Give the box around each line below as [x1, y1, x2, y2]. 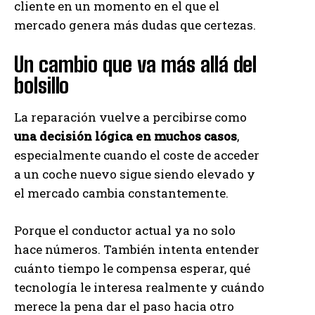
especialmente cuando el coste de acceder [14, 146, 259, 163]
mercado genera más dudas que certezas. [14, 16, 256, 33]
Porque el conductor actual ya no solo [14, 221, 236, 238]
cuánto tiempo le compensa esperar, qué [14, 259, 250, 276]
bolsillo [14, 72, 69, 98]
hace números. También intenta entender [14, 240, 259, 257]
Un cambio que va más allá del [14, 51, 257, 77]
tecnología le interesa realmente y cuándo [14, 278, 264, 295]
